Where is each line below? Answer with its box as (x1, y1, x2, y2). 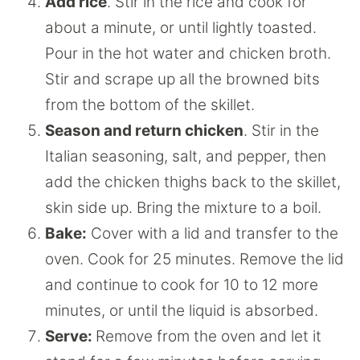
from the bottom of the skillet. (45, 95, 259, 114)
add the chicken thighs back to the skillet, (45, 172, 341, 191)
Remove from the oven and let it (96, 326, 321, 346)
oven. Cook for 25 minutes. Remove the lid (45, 249, 344, 268)
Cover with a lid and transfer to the (87, 223, 338, 243)
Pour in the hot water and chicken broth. (45, 43, 331, 63)
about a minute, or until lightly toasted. (45, 18, 317, 37)
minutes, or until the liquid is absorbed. (45, 301, 318, 320)
